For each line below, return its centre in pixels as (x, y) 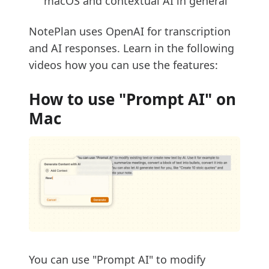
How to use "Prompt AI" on (132, 99)
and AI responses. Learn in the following (131, 48)
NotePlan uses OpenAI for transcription (130, 31)
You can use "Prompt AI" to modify (117, 260)
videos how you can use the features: (123, 65)
